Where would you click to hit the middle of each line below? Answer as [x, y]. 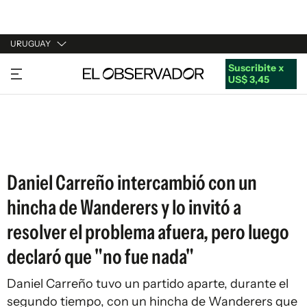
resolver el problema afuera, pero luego [148, 232]
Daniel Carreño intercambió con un [132, 183]
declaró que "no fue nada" [100, 257]
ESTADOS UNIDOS [52, 147]
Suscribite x [256, 67]
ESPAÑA [29, 121]
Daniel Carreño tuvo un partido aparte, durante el [148, 284]
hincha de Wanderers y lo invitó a [124, 207]
